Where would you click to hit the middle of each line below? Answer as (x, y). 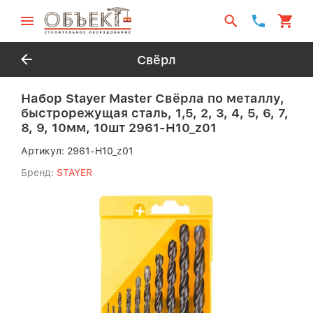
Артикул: (44, 151)
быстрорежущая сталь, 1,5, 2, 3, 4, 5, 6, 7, (155, 113)
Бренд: (37, 173)
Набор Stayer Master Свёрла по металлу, (153, 98)
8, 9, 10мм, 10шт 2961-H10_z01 (119, 128)
